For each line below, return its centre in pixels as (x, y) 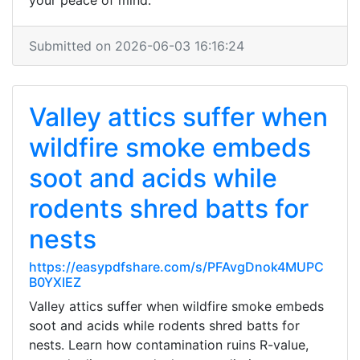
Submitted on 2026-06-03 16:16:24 (137, 46)
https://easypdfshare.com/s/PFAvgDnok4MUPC (176, 267)
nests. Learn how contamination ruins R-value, (169, 345)
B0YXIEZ (55, 282)
